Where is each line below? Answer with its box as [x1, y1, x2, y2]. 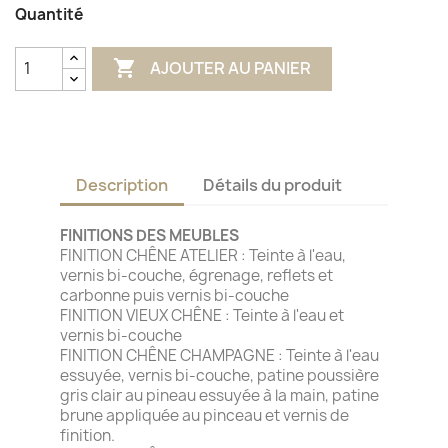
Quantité [15, 3, 83, 25]
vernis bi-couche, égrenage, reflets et [60, 264, 333, 286]
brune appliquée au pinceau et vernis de [60, 404, 349, 426]
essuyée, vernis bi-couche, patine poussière [60, 364, 379, 386]
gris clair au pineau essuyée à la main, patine [60, 384, 379, 406]
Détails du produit [203, 173, 343, 196]
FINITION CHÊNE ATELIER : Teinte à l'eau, [60, 244, 346, 266]
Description [76, 173, 168, 196]
